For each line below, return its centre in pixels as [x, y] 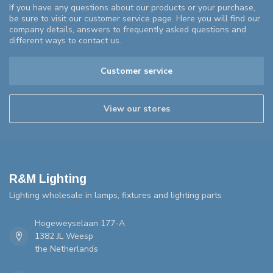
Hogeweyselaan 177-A [80, 224]
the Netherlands [66, 249]
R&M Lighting [48, 179]
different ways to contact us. [65, 41]
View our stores [136, 109]
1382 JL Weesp [64, 236]
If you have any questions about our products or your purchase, [132, 8]
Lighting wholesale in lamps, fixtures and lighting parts [115, 196]
